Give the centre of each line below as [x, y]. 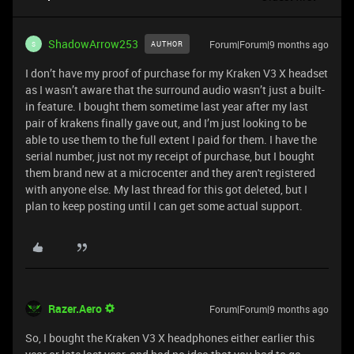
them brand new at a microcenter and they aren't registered [170, 173]
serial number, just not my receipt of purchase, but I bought [170, 156]
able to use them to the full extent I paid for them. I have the [171, 139]
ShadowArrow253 [93, 44]
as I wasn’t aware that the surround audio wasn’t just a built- [175, 90]
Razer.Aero [75, 309]
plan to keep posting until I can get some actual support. [165, 206]
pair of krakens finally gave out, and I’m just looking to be [166, 123]
